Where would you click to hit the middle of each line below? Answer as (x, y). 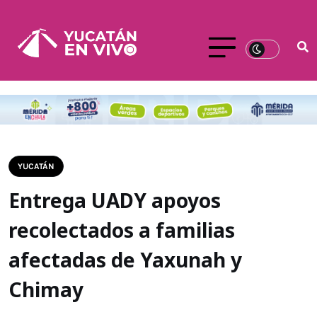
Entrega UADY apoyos (115, 200)
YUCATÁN (36, 166)
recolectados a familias (122, 230)
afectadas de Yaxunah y (125, 259)
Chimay (46, 289)
